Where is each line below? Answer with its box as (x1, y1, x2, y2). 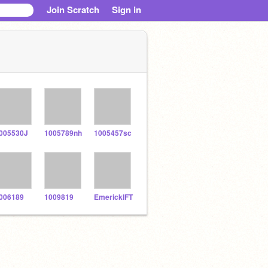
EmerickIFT (94, 191, 133, 202)
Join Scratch (47, 3, 99, 16)
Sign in (112, 3, 141, 16)
